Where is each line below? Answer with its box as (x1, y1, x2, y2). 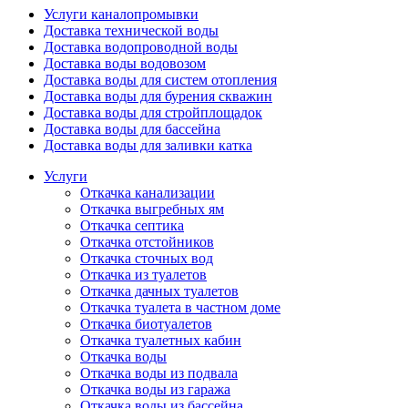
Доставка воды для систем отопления (44, 72, 277, 88)
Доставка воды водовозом (44, 56, 206, 72)
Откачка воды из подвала (80, 365, 238, 382)
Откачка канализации (80, 185, 215, 201)
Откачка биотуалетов (80, 316, 212, 332)
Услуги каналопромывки (44, 6, 199, 23)
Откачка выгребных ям (80, 201, 224, 218)
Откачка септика (80, 218, 184, 234)
